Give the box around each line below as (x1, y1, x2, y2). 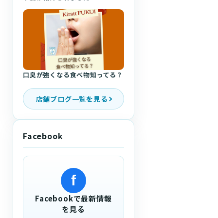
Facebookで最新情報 (35, 193, 112, 204)
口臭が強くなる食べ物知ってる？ (23, 70, 124, 80)
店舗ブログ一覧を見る (36, 93, 108, 104)
